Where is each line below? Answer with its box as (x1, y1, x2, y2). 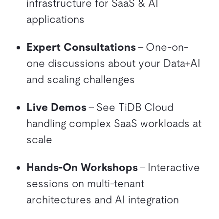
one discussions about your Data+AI (26, 57, 200, 69)
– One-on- (136, 41, 188, 53)
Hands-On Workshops (26, 161, 138, 174)
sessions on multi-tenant (26, 177, 144, 190)
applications (26, 13, 85, 25)
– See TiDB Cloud (87, 101, 174, 113)
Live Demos (26, 101, 87, 113)
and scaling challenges (26, 73, 135, 86)
